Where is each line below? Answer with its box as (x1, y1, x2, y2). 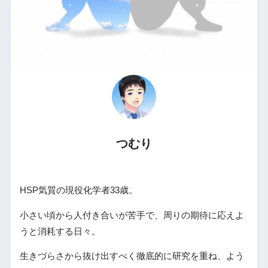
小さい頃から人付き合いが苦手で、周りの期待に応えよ (19, 210, 244, 220)
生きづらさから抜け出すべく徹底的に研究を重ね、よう (19, 251, 244, 261)
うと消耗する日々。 (19, 226, 100, 236)
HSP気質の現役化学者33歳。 (19, 185, 138, 195)
